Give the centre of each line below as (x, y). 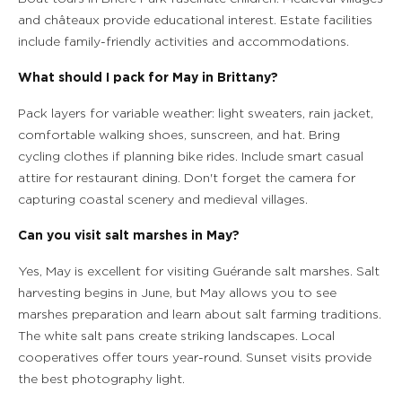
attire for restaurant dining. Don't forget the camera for (187, 179)
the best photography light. (101, 380)
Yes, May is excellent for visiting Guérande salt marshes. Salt (199, 272)
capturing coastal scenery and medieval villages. (163, 200)
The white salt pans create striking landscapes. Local (176, 336)
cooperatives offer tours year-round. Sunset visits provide (195, 358)
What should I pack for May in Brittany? (148, 78)
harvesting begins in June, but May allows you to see (177, 293)
